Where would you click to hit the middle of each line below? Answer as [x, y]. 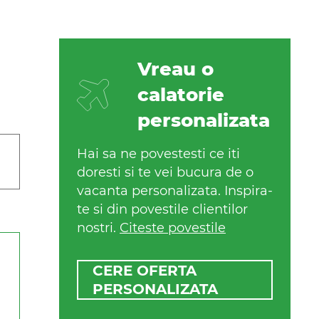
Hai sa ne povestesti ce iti [158, 154]
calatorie [181, 95]
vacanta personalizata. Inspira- [175, 191]
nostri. [98, 228]
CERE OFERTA [145, 271]
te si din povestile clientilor [162, 210]
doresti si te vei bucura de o [165, 173]
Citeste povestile [173, 228]
